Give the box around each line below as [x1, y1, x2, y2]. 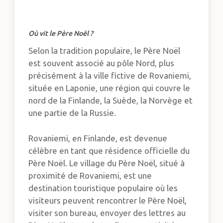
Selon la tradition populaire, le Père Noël [28, 46, 181, 56]
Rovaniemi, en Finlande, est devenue [28, 133, 168, 143]
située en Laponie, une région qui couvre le [28, 83, 191, 93]
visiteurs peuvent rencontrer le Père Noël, [28, 195, 187, 205]
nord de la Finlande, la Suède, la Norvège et [28, 96, 193, 106]
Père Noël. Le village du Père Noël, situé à [28, 158, 185, 168]
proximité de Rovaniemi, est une [28, 170, 152, 180]
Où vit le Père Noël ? [28, 29, 94, 38]
